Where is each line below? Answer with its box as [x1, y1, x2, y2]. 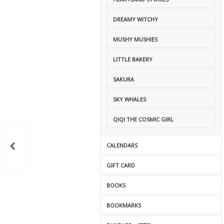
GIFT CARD [106, 161, 135, 169]
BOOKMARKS [106, 201, 141, 209]
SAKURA [113, 75, 134, 83]
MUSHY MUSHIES [113, 35, 157, 43]
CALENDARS [106, 141, 137, 149]
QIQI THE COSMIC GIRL [113, 115, 173, 123]
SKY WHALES [113, 95, 146, 103]
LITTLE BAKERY [113, 55, 152, 63]
